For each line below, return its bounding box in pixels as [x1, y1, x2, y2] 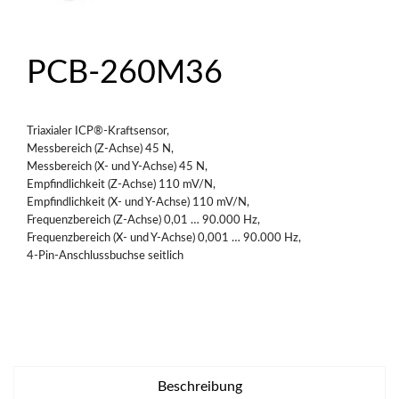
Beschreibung [157, 379, 242, 394]
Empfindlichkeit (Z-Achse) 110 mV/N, [27, 177, 218, 191]
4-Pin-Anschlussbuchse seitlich [27, 248, 183, 262]
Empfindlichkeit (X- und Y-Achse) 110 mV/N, [27, 195, 252, 208]
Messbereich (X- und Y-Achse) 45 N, [27, 159, 210, 173]
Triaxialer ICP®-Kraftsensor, [27, 124, 172, 137]
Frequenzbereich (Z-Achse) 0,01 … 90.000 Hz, [27, 213, 263, 226]
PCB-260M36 [27, 56, 223, 89]
